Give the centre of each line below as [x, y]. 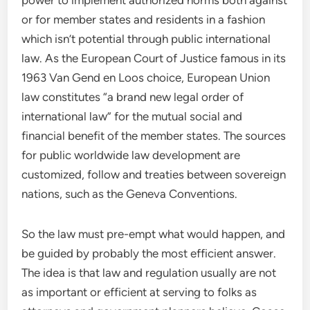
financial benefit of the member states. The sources [154, 136]
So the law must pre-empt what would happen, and [154, 234]
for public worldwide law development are [131, 155]
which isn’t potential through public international [146, 39]
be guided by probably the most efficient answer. [149, 253]
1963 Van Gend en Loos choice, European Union [146, 77]
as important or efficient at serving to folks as [139, 292]
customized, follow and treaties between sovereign [154, 174]
